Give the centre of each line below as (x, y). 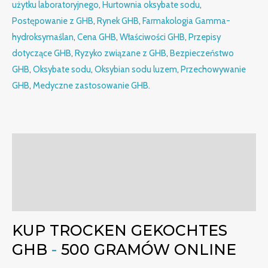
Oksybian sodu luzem (136, 69)
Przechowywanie (213, 69)
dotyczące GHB (42, 53)
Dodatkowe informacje (63, 172)
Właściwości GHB (152, 37)
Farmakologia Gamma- (186, 21)
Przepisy (205, 37)
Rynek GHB (118, 21)
